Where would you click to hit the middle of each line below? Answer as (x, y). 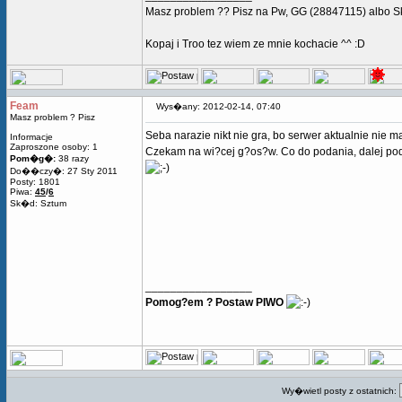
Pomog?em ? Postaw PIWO (214, 302)
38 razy (72, 158)
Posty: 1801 (35, 182)
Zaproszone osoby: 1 (54, 147)
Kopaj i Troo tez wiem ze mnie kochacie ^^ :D (255, 44)
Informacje (31, 137)
